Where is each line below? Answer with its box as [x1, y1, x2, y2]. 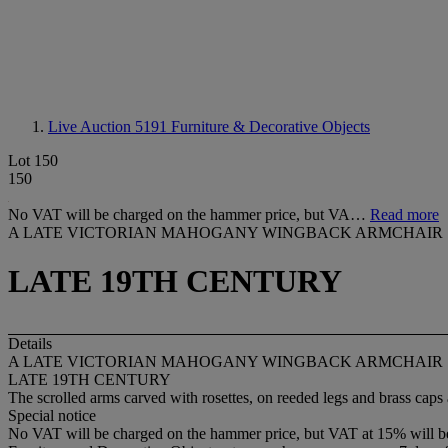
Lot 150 [8, 152, 58, 169]
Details [8, 334, 52, 352]
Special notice [8, 406, 96, 424]
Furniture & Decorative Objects [171, 118, 370, 135]
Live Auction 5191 [48, 118, 171, 135]
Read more [370, 206, 439, 223]
